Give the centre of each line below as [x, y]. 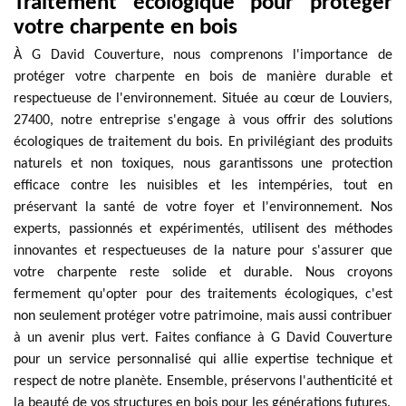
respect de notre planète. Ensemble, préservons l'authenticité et [203, 382]
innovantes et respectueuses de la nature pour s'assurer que [203, 251]
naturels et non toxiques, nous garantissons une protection [203, 164]
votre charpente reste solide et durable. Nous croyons [203, 273]
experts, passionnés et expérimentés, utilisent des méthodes [203, 229]
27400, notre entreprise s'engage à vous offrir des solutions [203, 121]
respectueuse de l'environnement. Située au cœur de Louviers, [203, 99]
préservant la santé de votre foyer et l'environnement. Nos [203, 208]
